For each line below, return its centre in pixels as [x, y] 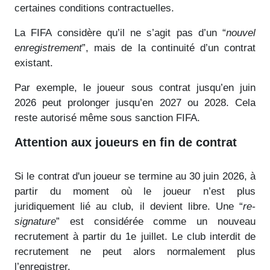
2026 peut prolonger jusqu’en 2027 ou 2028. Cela [135, 102]
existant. [34, 63]
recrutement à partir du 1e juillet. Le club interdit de [135, 236]
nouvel [241, 33]
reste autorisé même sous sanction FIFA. [107, 118]
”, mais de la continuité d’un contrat [169, 48]
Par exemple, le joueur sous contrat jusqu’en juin [135, 87]
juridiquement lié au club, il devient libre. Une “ [129, 206]
